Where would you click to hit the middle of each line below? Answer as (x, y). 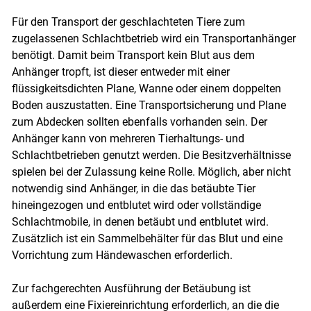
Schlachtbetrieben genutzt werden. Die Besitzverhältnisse (151, 155)
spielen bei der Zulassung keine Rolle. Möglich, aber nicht (151, 172)
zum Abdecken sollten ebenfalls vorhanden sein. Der (139, 122)
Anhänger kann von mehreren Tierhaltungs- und (128, 139)
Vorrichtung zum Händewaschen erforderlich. (123, 255)
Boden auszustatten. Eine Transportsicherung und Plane (149, 106)
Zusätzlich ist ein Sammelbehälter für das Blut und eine (147, 239)
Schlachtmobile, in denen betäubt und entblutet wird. (140, 222)
